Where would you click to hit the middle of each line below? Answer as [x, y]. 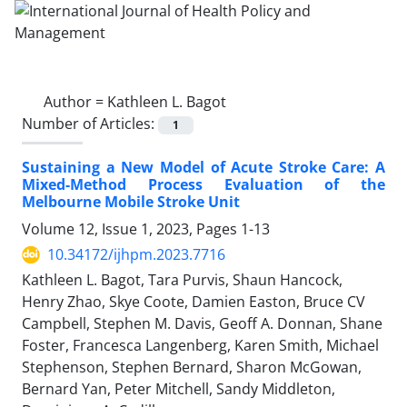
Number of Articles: [90, 124]
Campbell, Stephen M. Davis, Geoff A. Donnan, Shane [202, 324]
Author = [75, 102]
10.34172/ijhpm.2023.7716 [136, 255]
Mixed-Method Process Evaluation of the [203, 185]
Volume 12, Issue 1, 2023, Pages [131, 229]
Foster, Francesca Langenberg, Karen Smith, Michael [200, 346]
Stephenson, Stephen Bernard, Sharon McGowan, [192, 367]
